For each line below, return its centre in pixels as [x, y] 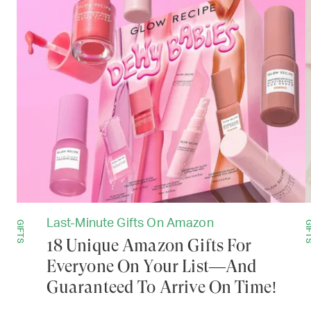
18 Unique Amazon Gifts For [149, 246]
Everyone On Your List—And [152, 267]
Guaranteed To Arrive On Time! [162, 288]
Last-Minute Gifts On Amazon [130, 224]
